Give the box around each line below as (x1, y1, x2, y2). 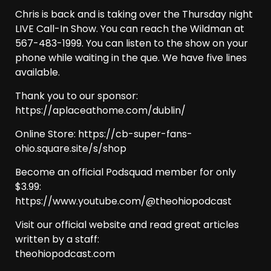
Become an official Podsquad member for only (15, 165, 236, 180)
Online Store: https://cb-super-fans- (15, 127, 192, 142)
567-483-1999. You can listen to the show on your (15, 36, 248, 51)
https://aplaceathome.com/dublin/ (15, 103, 186, 118)
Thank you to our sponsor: (15, 89, 138, 103)
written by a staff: (15, 232, 99, 247)
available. (15, 65, 60, 80)
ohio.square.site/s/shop (15, 142, 126, 156)
